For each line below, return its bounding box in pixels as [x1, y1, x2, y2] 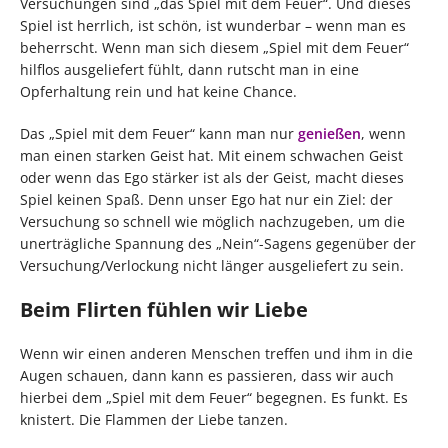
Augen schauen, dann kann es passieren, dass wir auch [20, 366, 394, 386]
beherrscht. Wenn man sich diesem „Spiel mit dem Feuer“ [20, 38, 409, 58]
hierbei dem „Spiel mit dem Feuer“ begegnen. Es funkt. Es [20, 388, 408, 408]
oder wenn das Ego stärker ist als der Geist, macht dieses [20, 168, 404, 188]
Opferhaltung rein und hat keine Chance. [20, 82, 297, 102]
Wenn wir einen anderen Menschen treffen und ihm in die [20, 344, 413, 364]
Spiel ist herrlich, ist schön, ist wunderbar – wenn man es [20, 16, 406, 36]
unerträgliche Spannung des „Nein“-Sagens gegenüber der [20, 234, 416, 254]
